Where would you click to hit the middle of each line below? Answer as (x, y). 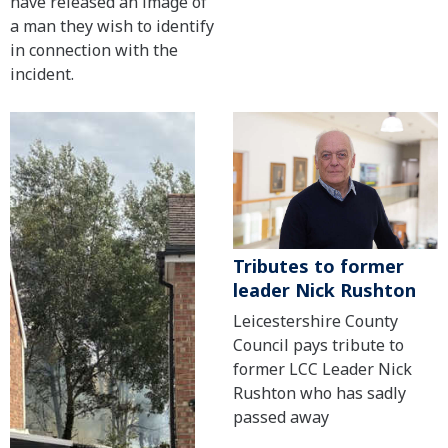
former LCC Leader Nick (322, 368)
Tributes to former (318, 265)
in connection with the (94, 49)
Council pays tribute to (318, 344)
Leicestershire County (315, 320)
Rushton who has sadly (319, 392)
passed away (280, 416)
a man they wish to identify (112, 25)
